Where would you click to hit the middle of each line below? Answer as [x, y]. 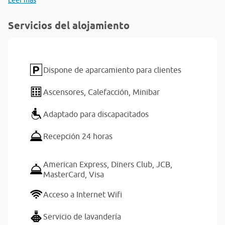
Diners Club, [134, 164]
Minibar [146, 92]
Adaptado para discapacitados [96, 114]
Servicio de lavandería [82, 216]
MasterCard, [66, 174]
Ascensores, [66, 92]
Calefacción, [110, 92]
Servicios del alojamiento [69, 26]
